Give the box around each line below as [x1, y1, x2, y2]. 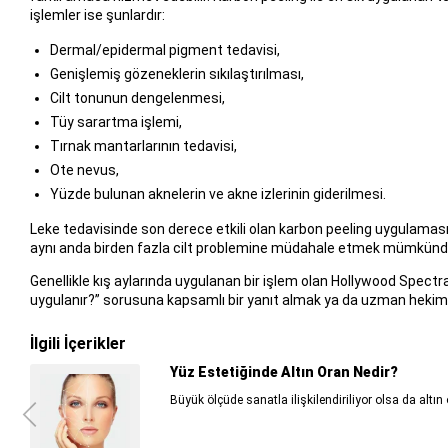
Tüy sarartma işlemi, [49, 114, 182, 131]
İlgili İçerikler [29, 334, 126, 354]
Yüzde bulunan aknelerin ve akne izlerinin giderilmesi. [49, 186, 386, 203]
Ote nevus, [49, 162, 119, 179]
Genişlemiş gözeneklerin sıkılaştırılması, [49, 66, 304, 83]
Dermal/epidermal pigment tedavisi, [49, 42, 280, 59]
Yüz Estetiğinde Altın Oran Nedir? [169, 364, 398, 381]
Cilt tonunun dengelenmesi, [49, 90, 225, 107]
